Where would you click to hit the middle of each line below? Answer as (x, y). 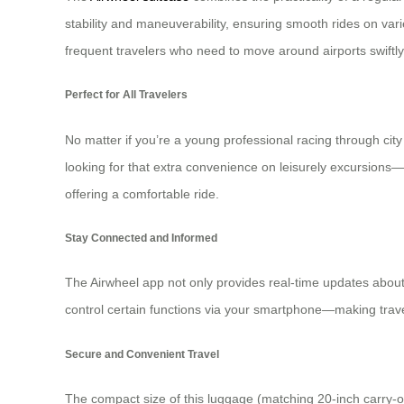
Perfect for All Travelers (126, 95)
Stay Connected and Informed (141, 237)
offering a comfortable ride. (142, 193)
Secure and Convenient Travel (142, 353)
